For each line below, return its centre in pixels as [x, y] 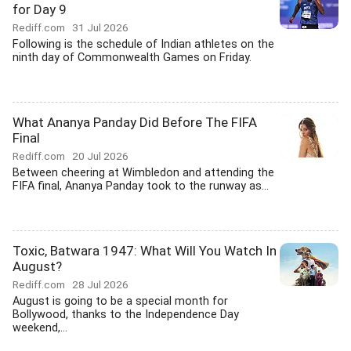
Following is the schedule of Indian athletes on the [143, 44]
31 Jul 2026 [100, 27]
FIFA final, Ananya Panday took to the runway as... [141, 186]
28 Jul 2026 [100, 284]
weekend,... [40, 328]
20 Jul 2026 [100, 156]
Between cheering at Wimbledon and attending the [143, 173]
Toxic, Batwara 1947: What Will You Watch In [145, 251]
